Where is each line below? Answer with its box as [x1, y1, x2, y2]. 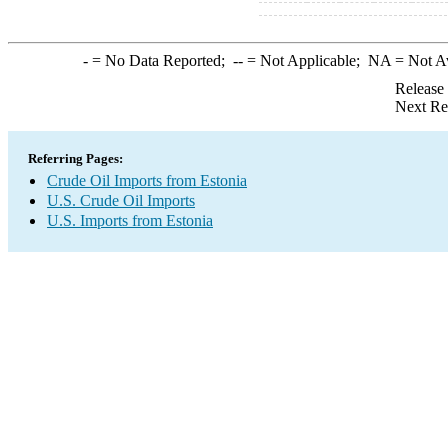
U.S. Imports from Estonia [47, 212, 213, 229]
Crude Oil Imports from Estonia [47, 172, 247, 189]
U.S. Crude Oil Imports [47, 192, 195, 209]
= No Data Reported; [87, 52, 233, 69]
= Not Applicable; [242, 52, 368, 69]
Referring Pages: [28, 151, 123, 166]
